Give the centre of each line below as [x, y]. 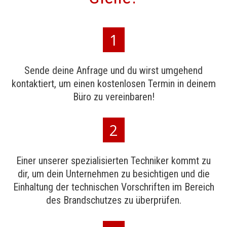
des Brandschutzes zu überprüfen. [113, 200]
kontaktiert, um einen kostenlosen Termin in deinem [113, 84]
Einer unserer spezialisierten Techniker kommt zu [113, 161]
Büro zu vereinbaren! [113, 97]
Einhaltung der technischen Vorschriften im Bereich [113, 187]
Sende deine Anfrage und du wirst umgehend [113, 70]
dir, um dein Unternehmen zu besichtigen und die [113, 174]
